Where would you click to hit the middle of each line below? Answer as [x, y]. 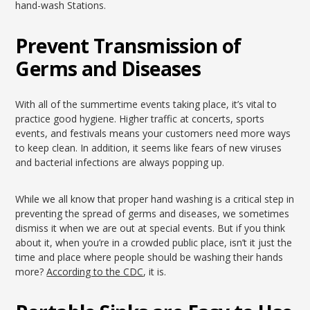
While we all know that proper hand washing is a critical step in [155, 199]
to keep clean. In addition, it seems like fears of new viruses [149, 148]
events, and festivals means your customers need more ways [153, 133]
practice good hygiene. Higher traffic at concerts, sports [140, 119]
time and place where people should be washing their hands [149, 257]
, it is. [155, 272]
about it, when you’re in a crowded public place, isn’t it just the [154, 243]
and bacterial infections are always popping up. [120, 162]
